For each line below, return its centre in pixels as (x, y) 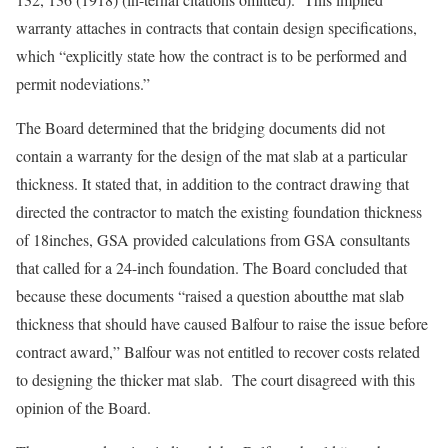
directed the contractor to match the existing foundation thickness (219, 211)
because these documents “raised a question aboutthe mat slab (210, 295)
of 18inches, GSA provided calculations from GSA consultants (213, 239)
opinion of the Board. (83, 407)
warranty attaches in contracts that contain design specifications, (216, 27)
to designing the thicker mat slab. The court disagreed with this (215, 379)
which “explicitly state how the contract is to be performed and (211, 55)
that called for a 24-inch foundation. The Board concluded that (211, 267)
